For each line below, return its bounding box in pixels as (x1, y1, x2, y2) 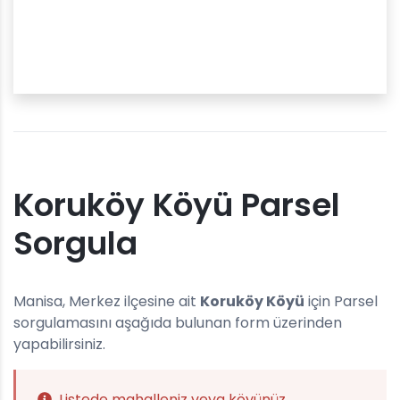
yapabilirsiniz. (13, 334, 105, 354)
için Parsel (304, 291, 378, 312)
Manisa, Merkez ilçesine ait (13, 291, 200, 312)
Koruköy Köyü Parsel (13, 182, 340, 228)
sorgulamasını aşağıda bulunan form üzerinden (13, 312, 342, 333)
